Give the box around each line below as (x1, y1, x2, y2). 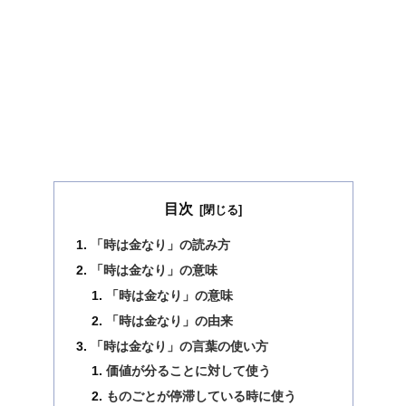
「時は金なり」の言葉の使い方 (90, 338, 268, 353)
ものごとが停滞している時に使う (106, 389, 297, 404)
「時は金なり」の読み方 (90, 237, 230, 253)
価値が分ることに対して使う (106, 363, 272, 379)
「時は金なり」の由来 (106, 313, 234, 328)
